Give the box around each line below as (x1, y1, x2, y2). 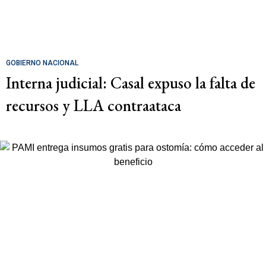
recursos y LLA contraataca (6, 94, 181, 116)
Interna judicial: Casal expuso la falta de (6, 72, 255, 93)
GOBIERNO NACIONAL (6, 58, 78, 67)
